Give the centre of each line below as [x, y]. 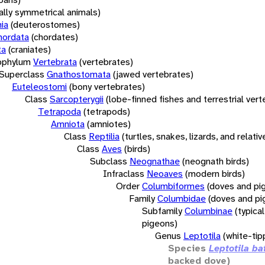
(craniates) [30, 49]
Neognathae [155, 161]
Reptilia [104, 136]
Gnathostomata [79, 74]
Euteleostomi [39, 86]
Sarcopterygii [77, 99]
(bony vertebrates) [107, 86]
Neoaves [165, 173]
